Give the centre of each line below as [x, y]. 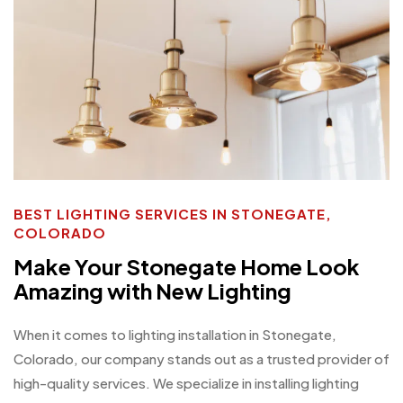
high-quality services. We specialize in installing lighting [186, 383]
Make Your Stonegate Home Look [187, 266]
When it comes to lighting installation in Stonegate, [175, 335]
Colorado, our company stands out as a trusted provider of [201, 359]
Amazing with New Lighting [152, 290]
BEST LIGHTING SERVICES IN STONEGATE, [173, 214]
